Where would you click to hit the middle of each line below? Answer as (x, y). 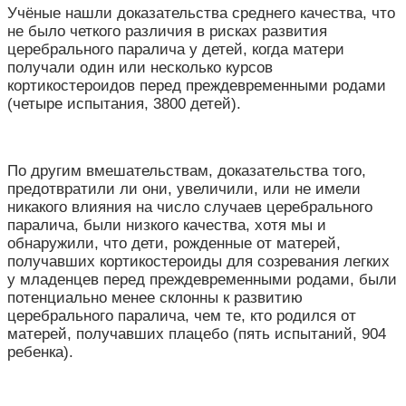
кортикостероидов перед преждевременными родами (197, 85)
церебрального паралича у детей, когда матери (176, 49)
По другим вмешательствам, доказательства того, (187, 170)
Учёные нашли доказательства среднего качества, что (201, 13)
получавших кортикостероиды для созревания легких (198, 261)
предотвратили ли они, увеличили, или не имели (184, 188)
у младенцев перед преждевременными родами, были (202, 279)
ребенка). (40, 352)
